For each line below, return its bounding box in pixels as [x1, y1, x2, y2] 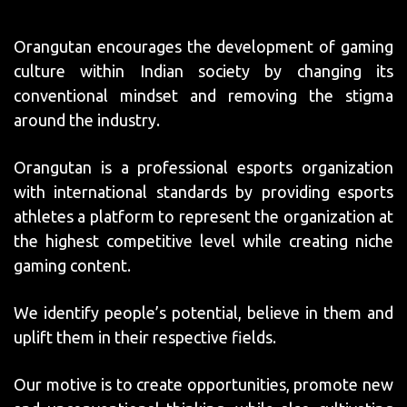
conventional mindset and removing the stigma [14, 86, 393, 104]
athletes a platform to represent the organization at [14, 207, 393, 225]
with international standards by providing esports [14, 183, 393, 201]
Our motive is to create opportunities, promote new [14, 375, 393, 393]
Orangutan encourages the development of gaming [14, 37, 393, 55]
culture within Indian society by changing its [14, 62, 393, 80]
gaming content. [14, 256, 131, 274]
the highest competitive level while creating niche [14, 232, 393, 250]
